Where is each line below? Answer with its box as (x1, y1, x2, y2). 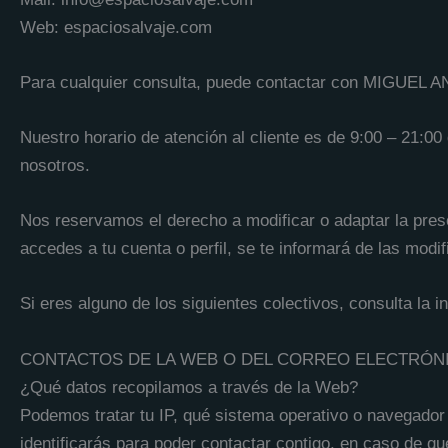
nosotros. (20, 156, 90, 176)
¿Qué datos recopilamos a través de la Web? (20, 377, 358, 397)
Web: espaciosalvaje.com (20, 17, 212, 37)
